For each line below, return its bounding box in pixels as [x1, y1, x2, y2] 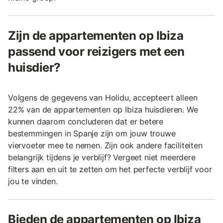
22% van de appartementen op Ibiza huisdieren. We [8, 104, 198, 114]
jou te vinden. [8, 176, 58, 186]
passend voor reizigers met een [8, 44, 185, 59]
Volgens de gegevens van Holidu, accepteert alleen [8, 92, 198, 103]
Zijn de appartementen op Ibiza [8, 28, 184, 43]
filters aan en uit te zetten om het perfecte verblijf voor [8, 164, 212, 174]
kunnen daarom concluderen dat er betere [8, 116, 164, 126]
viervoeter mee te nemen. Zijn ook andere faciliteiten [8, 140, 203, 150]
